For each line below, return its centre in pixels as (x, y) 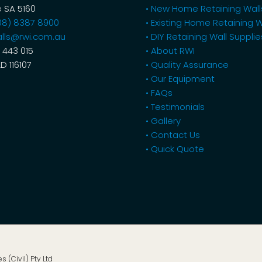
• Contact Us (173, 135)
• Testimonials (175, 106)
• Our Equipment (180, 78)
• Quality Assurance (187, 64)
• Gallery (163, 120)
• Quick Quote (175, 149)
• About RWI (170, 50)
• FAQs (159, 92)
